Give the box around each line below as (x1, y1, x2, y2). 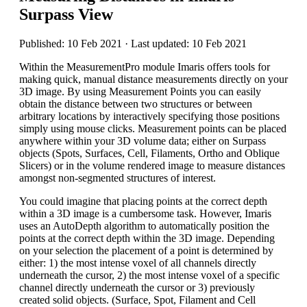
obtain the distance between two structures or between (19, 97, 252, 110)
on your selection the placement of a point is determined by (19, 244, 273, 256)
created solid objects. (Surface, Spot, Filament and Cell (19, 293, 256, 306)
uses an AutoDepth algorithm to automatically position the (19, 219, 269, 232)
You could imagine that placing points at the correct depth (19, 195, 267, 207)
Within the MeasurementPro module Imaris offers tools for (19, 60, 270, 73)
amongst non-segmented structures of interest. (19, 171, 216, 184)
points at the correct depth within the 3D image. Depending (19, 232, 275, 244)
